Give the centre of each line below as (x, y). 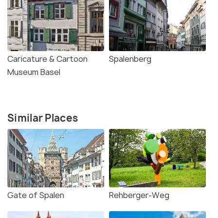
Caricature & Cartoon (47, 59)
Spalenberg (130, 59)
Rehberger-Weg (139, 195)
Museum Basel (34, 72)
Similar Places (43, 118)
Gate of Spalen (36, 195)
